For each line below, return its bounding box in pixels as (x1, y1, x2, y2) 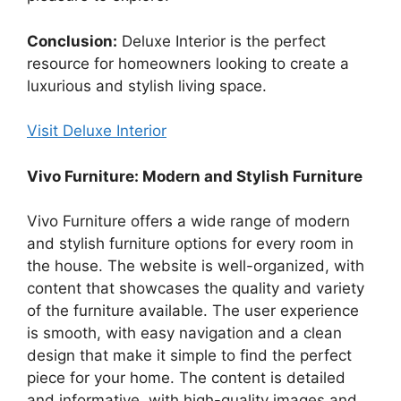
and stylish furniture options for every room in (27, 235, 354, 253)
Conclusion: (27, 31, 117, 50)
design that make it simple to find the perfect (27, 346, 352, 365)
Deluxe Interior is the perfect (117, 31, 326, 50)
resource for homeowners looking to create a (27, 54, 349, 73)
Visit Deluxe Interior (27, 122, 166, 141)
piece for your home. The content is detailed (27, 369, 346, 388)
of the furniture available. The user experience (27, 302, 359, 320)
